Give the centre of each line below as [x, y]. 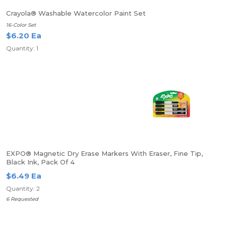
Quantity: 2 [23, 188]
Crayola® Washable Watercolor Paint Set [76, 13]
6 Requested [22, 199]
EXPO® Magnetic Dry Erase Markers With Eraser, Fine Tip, [104, 153]
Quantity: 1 [22, 48]
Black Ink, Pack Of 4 [40, 162]
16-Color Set [21, 25]
